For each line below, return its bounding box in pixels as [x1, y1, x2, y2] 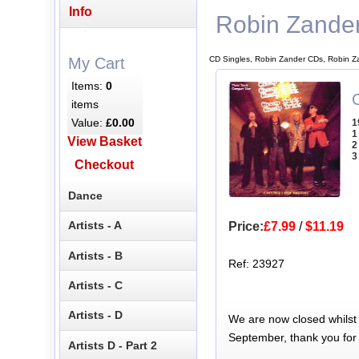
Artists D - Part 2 [68, 338, 158, 352]
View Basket [67, 135, 142, 149]
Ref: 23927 [228, 257, 284, 271]
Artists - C [68, 279, 123, 292]
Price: [228, 220, 264, 234]
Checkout [75, 158, 135, 172]
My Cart [67, 54, 125, 72]
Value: [71, 115, 107, 129]
